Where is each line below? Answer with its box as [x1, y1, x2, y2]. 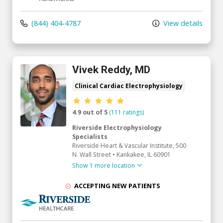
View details [161, 18, 203, 28]
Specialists [72, 132, 108, 141]
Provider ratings [72, 94, 138, 105]
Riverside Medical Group [20, 192, 101, 202]
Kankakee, [116, 150, 147, 159]
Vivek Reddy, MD [72, 64, 150, 76]
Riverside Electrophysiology [72, 123, 162, 132]
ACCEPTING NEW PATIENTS [74, 181, 160, 190]
